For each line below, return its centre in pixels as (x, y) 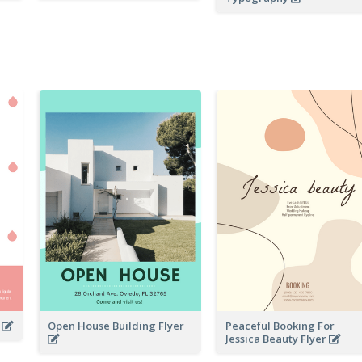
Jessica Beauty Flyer (277, 339)
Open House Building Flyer (118, 326)
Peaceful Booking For (280, 326)
